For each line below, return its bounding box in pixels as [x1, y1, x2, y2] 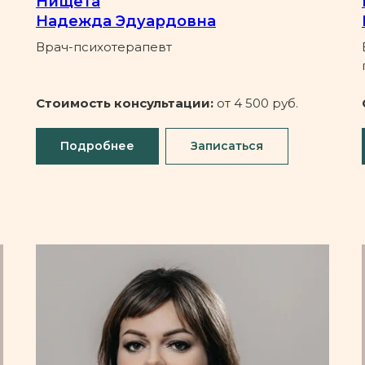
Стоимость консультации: [36, 95, 217, 112]
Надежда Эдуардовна [36, 12, 216, 31]
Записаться [191, 139, 263, 154]
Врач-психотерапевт [36, 39, 172, 55]
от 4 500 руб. [217, 95, 298, 112]
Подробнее [60, 139, 134, 154]
